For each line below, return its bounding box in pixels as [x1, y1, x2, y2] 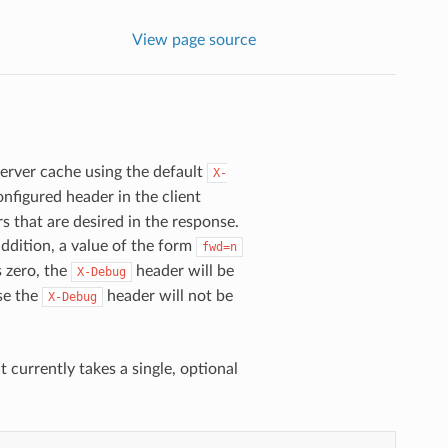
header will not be [102, 287, 233, 304]
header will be [131, 262, 234, 279]
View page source [131, 31, 256, 48]
